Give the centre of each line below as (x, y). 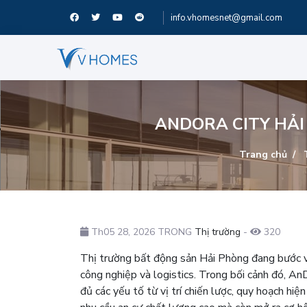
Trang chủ (263, 154)
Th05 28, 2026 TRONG (142, 232)
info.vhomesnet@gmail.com (227, 18)
